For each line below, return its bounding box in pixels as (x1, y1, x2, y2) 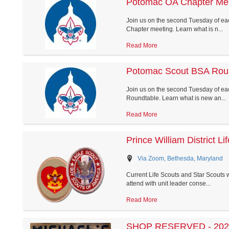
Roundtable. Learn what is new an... (126, 94, 226, 102)
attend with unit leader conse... (126, 179, 211, 187)
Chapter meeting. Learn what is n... (126, 25, 223, 33)
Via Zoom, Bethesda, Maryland (137, 154, 223, 162)
